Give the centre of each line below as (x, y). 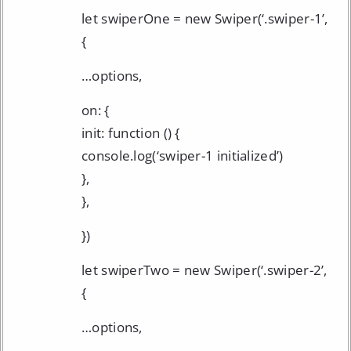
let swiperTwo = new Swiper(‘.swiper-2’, (204, 270)
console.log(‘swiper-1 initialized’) (183, 155)
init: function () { (131, 132)
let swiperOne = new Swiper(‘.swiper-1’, (205, 18)
